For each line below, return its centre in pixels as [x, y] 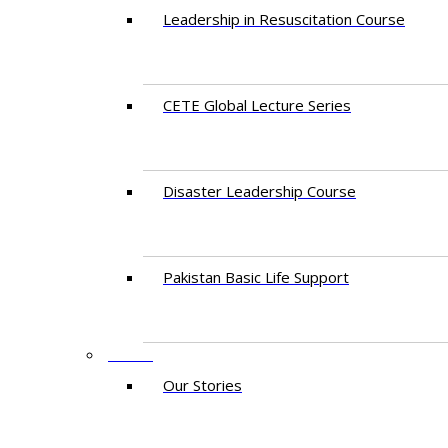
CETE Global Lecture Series [257, 105]
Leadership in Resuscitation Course [284, 19]
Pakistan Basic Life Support [256, 277]
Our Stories [202, 385]
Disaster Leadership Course [259, 191]
